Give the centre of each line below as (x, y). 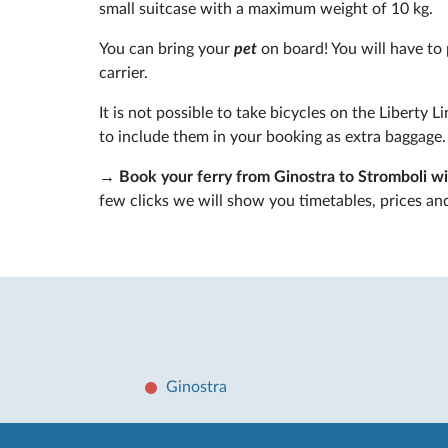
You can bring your (166, 48)
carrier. (123, 72)
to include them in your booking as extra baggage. (272, 136)
